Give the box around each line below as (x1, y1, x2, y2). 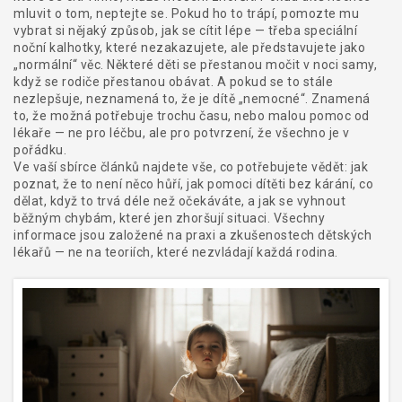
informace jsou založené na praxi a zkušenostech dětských (13, 228, 371, 242)
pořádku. (13, 143, 66, 157)
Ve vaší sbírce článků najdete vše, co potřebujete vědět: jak (13, 160, 368, 174)
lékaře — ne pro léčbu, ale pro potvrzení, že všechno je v (13, 126, 350, 140)
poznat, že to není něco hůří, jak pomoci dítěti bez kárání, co (13, 177, 373, 191)
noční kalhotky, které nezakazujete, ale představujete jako (13, 40, 365, 55)
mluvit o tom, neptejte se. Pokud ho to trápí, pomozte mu (13, 6, 359, 21)
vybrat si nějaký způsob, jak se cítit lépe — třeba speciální (13, 23, 357, 38)
